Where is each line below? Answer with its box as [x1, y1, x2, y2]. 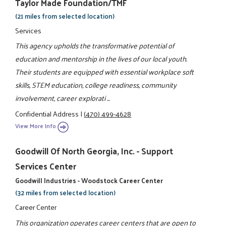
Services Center [15, 158, 77, 174]
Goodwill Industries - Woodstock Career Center [15, 175, 163, 187]
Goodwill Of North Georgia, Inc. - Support [15, 143, 174, 159]
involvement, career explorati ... [15, 91, 110, 105]
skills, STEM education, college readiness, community [15, 78, 177, 92]
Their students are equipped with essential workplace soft [15, 65, 194, 79]
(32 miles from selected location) [15, 187, 116, 199]
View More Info [15, 121, 56, 131]
